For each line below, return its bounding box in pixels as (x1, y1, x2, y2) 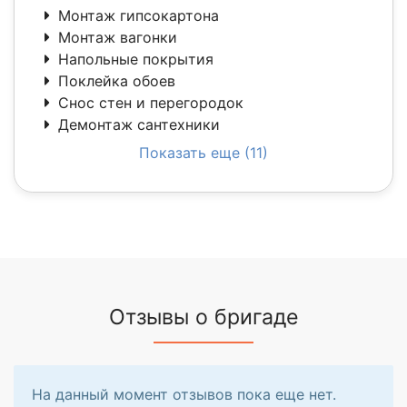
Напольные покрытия (58, 49, 213, 68)
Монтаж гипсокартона (58, 5, 219, 25)
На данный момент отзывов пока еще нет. (32, 384, 336, 403)
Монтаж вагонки (58, 27, 177, 46)
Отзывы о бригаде (108, 303, 299, 330)
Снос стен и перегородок (58, 93, 243, 112)
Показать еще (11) (139, 143, 268, 162)
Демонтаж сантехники (58, 114, 220, 134)
